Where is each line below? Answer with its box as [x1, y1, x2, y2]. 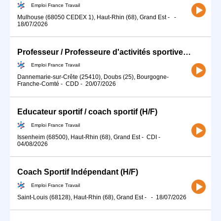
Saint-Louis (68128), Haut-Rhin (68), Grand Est [17, 193, 143, 201]
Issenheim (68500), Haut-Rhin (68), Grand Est [17, 134, 140, 141]
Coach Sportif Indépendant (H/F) [17, 168, 138, 177]
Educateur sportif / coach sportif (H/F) [17, 108, 157, 116]
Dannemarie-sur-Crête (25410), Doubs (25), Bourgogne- [17, 74, 169, 81]
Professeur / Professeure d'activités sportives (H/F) [183, 47, 191, 56]
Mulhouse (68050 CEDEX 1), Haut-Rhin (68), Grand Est [17, 13, 166, 21]
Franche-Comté [17, 80, 59, 88]
